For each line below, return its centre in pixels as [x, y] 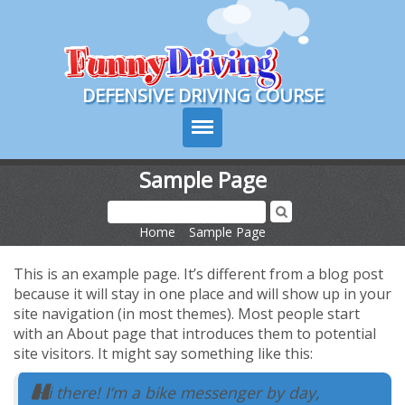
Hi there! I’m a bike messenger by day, [178, 392]
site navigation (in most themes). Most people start [187, 313]
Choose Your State [162, 254]
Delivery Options [153, 376]
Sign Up [117, 213]
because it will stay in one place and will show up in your [202, 293]
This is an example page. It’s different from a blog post [198, 273]
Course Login [277, 14]
